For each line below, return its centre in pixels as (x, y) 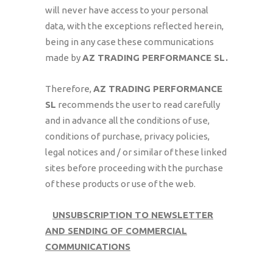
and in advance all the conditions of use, (127, 120)
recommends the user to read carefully (138, 105)
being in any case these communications (129, 42)
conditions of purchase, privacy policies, (127, 136)
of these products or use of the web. (120, 184)
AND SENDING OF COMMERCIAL (116, 231)
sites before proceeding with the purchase (134, 168)
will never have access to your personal (127, 10)
